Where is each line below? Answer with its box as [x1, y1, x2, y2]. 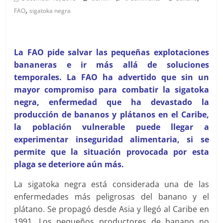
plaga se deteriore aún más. [14, 159, 124, 170]
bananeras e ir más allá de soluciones [14, 59, 209, 70]
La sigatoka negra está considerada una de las [14, 179, 209, 190]
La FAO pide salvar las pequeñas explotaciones [14, 47, 209, 58]
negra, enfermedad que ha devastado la [14, 97, 209, 108]
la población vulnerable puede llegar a [14, 121, 209, 132]
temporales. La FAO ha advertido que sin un [14, 72, 209, 83]
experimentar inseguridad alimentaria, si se [14, 134, 209, 145]
